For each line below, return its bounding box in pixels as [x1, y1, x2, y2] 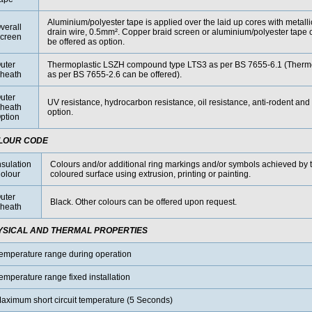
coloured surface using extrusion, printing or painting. [49, 169, 251, 179]
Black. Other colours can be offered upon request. [49, 197, 237, 207]
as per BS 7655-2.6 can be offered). [47, 70, 182, 79]
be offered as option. [47, 37, 125, 47]
